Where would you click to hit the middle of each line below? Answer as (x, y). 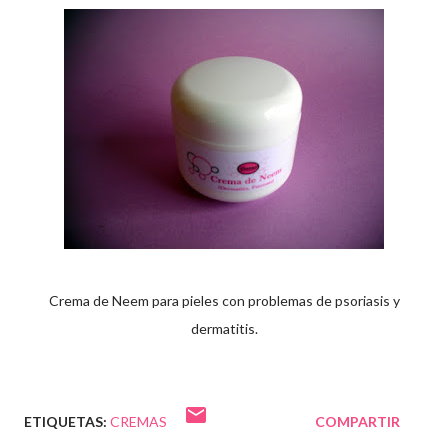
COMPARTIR (357, 422)
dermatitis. (224, 329)
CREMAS (138, 422)
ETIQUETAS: (65, 422)
